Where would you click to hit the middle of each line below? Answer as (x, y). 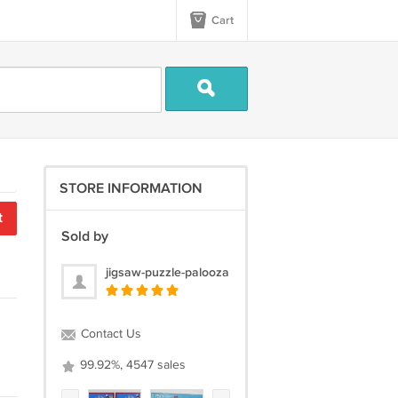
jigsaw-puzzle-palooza (167, 272)
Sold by (84, 237)
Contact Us (109, 334)
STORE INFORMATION (131, 189)
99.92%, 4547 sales (131, 365)
